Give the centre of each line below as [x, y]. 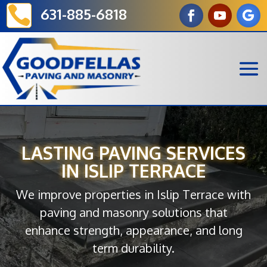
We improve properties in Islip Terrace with [133, 194]
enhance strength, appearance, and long [133, 230]
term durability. [133, 248]
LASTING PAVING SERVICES [133, 152]
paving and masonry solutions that [133, 212]
